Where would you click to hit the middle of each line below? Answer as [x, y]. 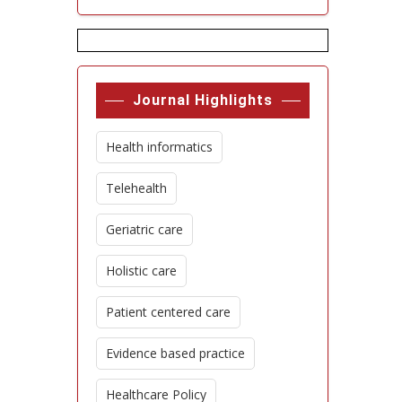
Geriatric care [144, 229]
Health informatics [159, 146]
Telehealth [136, 188]
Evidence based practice [175, 353]
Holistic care [141, 270]
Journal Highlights [203, 100]
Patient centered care [168, 311]
